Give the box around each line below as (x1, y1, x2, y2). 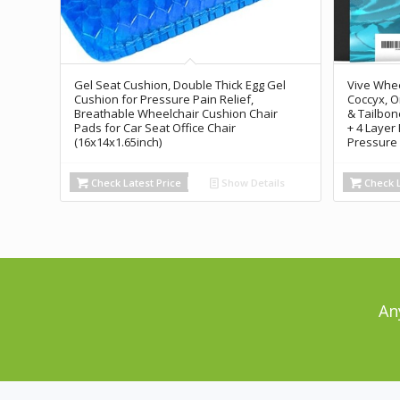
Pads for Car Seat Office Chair (74, 120, 236, 137)
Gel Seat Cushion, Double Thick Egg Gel (74, 77, 286, 94)
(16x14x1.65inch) (74, 134, 162, 151)
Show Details (219, 176, 286, 190)
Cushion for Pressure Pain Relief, (74, 91, 254, 108)
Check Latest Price (87, 176, 181, 190)
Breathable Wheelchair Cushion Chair (74, 105, 278, 122)
